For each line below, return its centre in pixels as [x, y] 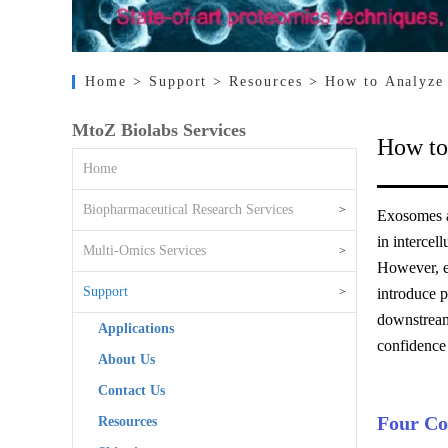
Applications [136, 328]
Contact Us [131, 390]
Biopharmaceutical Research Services [188, 209]
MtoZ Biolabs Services [159, 130]
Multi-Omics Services [144, 250]
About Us [126, 359]
